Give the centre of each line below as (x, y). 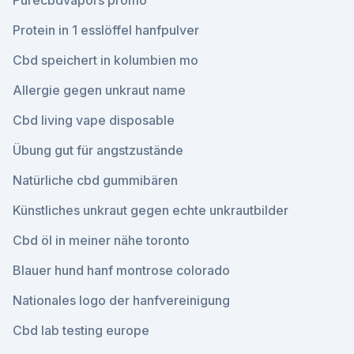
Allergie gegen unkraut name (99, 90)
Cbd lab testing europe (81, 330)
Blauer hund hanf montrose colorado (121, 270)
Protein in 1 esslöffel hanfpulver (106, 30)
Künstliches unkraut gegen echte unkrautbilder (151, 210)
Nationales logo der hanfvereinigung (121, 300)
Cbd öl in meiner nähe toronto (101, 240)
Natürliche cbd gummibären (95, 180)
